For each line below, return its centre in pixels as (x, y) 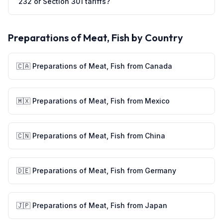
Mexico (157, 101)
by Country (156, 38)
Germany (161, 170)
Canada (159, 66)
